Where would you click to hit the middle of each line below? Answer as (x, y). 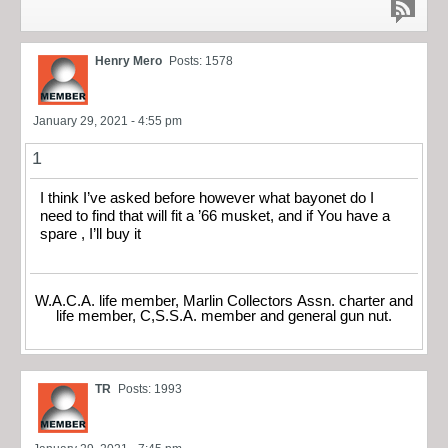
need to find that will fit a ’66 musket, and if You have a (215, 215)
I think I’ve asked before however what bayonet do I (207, 197)
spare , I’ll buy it (90, 233)
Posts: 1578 (201, 60)
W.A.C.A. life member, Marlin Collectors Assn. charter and (224, 301)
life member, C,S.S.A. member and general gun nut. (224, 316)
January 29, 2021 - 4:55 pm (107, 120)
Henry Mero (128, 60)
